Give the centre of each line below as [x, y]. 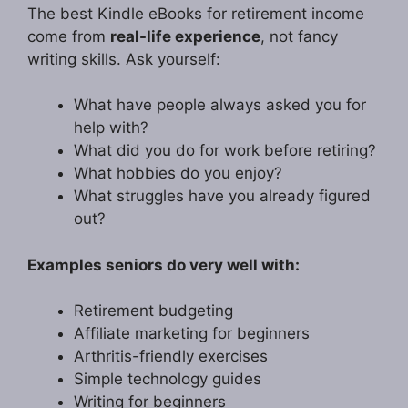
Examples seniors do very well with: [163, 265]
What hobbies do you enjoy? [178, 173]
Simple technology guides [168, 379]
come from [69, 36]
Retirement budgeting [153, 311]
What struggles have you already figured [222, 196]
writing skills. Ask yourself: [124, 59]
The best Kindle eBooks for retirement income [196, 13]
